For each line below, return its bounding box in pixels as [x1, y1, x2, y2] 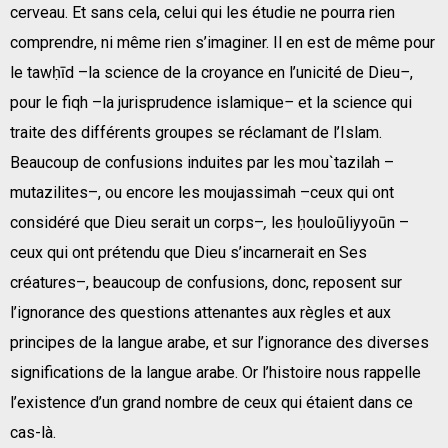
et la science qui [294, 92, 412, 112]
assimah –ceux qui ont [237, 182, 394, 202]
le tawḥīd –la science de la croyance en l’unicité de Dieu [10, 62, 400, 82]
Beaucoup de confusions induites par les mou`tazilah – [10, 152, 394, 172]
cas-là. [10, 422, 56, 442]
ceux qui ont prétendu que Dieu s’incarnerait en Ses [10, 242, 367, 262]
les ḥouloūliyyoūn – [267, 212, 409, 232]
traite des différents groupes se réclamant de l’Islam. [10, 122, 382, 142]
